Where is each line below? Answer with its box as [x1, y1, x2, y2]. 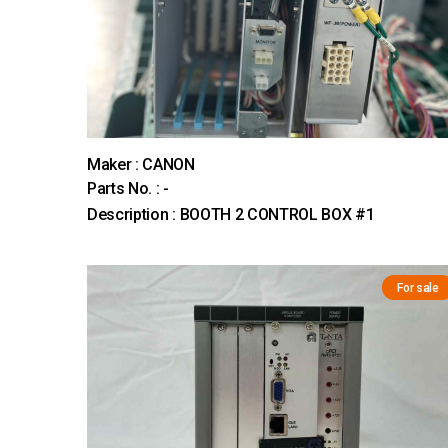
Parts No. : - [87, 179, 169, 199]
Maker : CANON [87, 155, 195, 175]
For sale [397, 280, 439, 295]
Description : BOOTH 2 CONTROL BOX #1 [87, 205, 375, 225]
